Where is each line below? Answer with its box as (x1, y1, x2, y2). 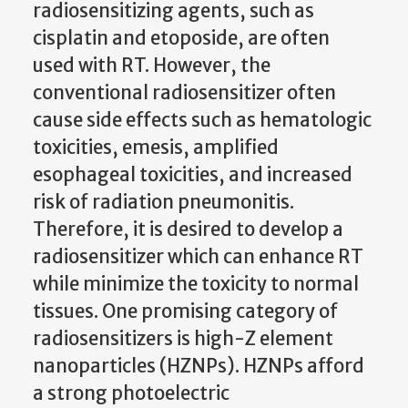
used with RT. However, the (33, 54, 270, 78)
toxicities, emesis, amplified (33, 136, 279, 160)
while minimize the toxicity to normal (33, 272, 359, 297)
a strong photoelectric (33, 382, 229, 406)
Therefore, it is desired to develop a (33, 218, 343, 242)
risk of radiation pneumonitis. (33, 190, 294, 215)
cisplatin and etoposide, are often (33, 26, 330, 51)
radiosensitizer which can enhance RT (33, 245, 363, 270)
